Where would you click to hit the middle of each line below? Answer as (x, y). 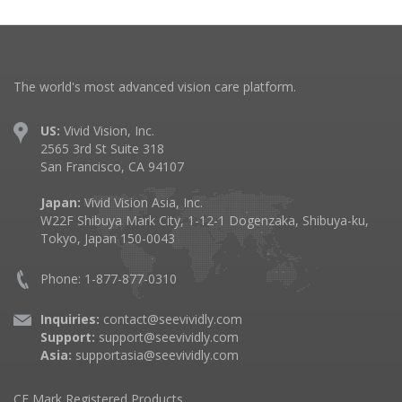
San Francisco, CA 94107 (112, 166)
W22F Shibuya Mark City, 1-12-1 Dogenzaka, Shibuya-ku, (205, 220)
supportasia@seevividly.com (157, 355)
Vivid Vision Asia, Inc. (142, 202)
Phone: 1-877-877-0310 (109, 279)
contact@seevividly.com (173, 319)
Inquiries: (70, 319)
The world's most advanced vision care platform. (155, 87)
